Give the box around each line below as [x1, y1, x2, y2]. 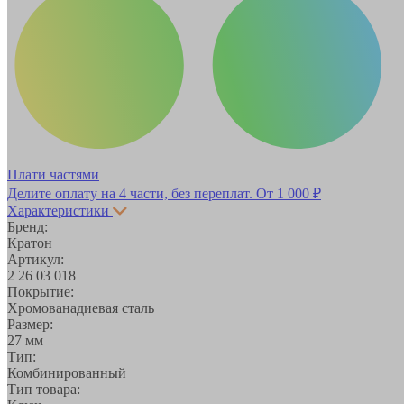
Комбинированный [7, 364, 126, 381]
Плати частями [7, 166, 99, 182]
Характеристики [7, 202, 109, 218]
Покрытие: [7, 283, 74, 299]
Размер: [7, 316, 53, 332]
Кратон [7, 234, 52, 251]
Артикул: [7, 251, 64, 267]
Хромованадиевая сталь [7, 299, 154, 316]
